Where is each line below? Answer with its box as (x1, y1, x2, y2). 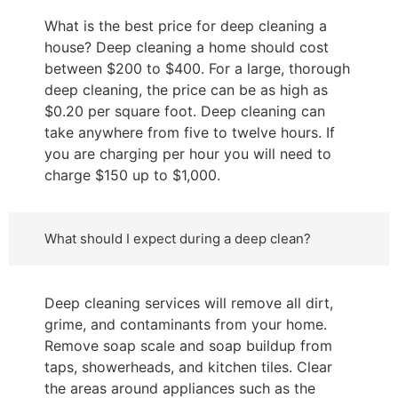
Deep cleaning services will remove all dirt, (44, 294, 333, 313)
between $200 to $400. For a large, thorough (44, 60, 350, 78)
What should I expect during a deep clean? (44, 230, 311, 248)
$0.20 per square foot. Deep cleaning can (44, 102, 325, 121)
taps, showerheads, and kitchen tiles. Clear (44, 358, 332, 377)
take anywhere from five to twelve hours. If (44, 123, 335, 142)
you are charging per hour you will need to (44, 145, 331, 163)
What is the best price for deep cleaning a (44, 17, 327, 36)
